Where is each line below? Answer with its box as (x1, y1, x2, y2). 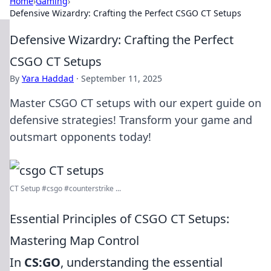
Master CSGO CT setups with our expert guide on (10, 96, 261, 110)
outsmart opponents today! (10, 129, 151, 144)
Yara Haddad (22, 73, 74, 84)
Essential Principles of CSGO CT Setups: (10, 211, 229, 227)
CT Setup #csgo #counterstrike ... (10, 183, 121, 194)
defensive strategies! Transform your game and (10, 113, 252, 127)
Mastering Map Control (10, 232, 139, 249)
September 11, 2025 (81, 73, 162, 84)
